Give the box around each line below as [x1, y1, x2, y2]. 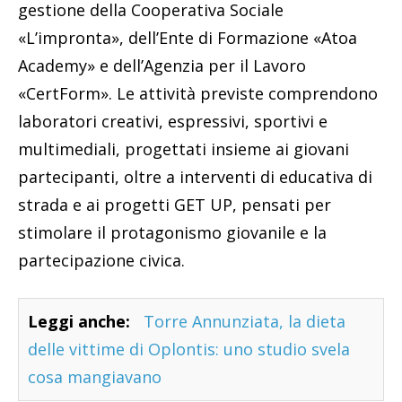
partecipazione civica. [18, 249, 185, 272]
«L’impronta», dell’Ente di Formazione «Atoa [18, 27, 357, 49]
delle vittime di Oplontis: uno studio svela [28, 338, 350, 361]
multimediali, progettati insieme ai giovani [18, 138, 349, 161]
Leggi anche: [28, 310, 130, 333]
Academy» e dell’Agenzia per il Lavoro [18, 55, 306, 77]
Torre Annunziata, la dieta [144, 310, 345, 333]
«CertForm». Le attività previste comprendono [18, 83, 378, 105]
